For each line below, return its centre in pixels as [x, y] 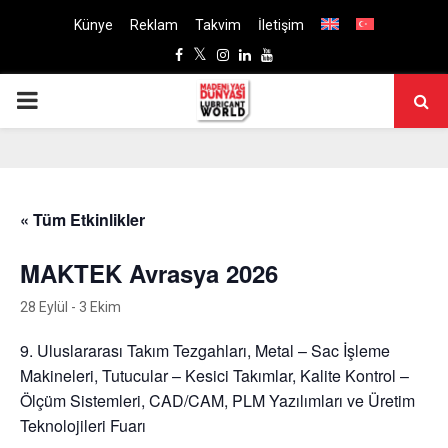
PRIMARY [66, 100]
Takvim [218, 25]
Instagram [260, 54]
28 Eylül [44, 307]
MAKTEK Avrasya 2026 [149, 273]
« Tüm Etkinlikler [82, 219]
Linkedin [276, 54]
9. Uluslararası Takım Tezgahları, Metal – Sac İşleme [205, 350]
